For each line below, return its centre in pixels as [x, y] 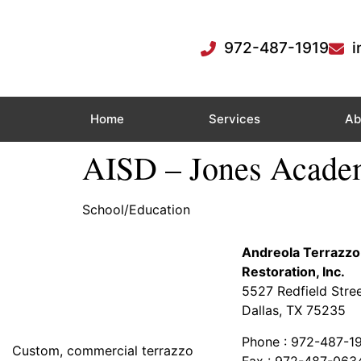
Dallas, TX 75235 [294, 311]
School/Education [136, 210]
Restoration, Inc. [293, 272]
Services [235, 119]
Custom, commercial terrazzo [103, 351]
